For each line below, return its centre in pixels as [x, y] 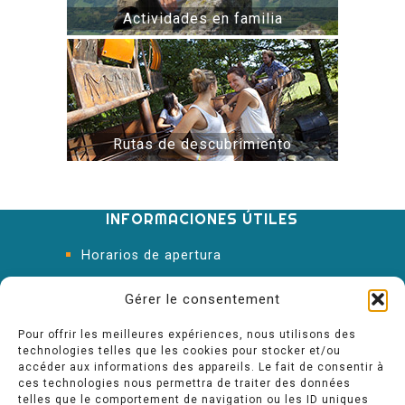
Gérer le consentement [202, 299]
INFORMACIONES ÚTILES [202, 219]
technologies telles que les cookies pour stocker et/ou [179, 351]
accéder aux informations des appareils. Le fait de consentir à [201, 367]
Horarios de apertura [151, 255]
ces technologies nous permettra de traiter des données [184, 383]
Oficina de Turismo [145, 291]
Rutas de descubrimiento [202, 144]
